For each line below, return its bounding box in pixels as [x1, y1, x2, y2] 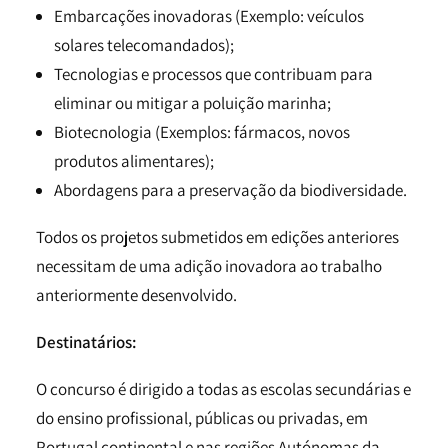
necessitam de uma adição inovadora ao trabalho [36, 255, 382, 277]
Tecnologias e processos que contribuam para [54, 63, 373, 85]
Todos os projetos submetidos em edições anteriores [36, 226, 399, 248]
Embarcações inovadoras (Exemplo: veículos [54, 5, 364, 27]
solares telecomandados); [54, 34, 234, 56]
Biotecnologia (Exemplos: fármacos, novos [54, 121, 350, 143]
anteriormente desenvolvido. [36, 284, 237, 306]
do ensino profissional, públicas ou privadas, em [36, 407, 368, 429]
